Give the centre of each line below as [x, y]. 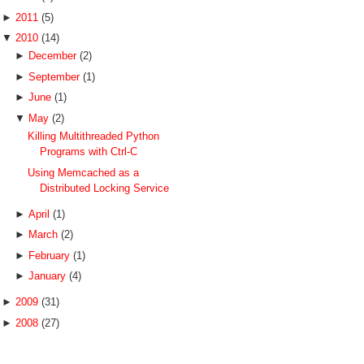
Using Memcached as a [84, 172]
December [54, 56]
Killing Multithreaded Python [94, 136]
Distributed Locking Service [105, 188]
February [50, 255]
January [48, 276]
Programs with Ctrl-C [89, 152]
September [55, 76]
